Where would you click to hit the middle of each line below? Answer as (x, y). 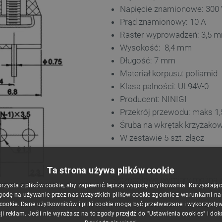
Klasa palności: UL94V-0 (164, 86)
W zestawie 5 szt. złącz (162, 138)
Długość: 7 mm (148, 60)
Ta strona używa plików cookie (111, 170)
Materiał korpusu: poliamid (169, 73)
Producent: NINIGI (153, 99)
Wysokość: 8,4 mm (156, 48)
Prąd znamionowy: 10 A (163, 22)
